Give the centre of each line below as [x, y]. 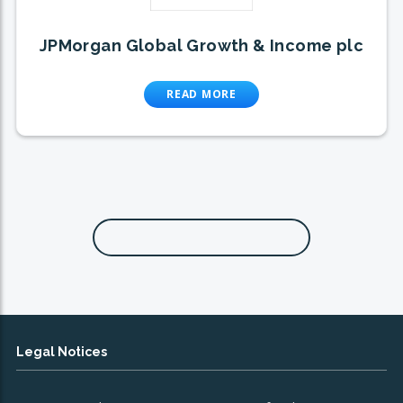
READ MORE [201, 94]
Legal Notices [62, 352]
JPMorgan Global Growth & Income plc [201, 46]
